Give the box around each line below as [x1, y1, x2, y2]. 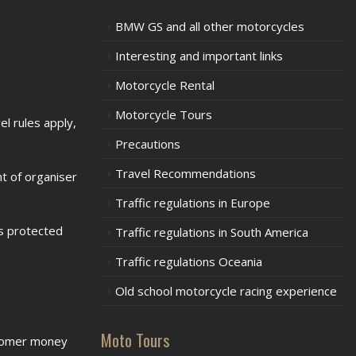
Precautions [115, 136, 180, 152]
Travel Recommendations [115, 165, 256, 181]
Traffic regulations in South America [115, 224, 308, 240]
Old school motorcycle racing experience [115, 283, 337, 299]
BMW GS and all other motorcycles [115, 18, 304, 34]
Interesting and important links [115, 48, 283, 64]
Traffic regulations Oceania [115, 253, 262, 269]
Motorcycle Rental [115, 77, 215, 93]
